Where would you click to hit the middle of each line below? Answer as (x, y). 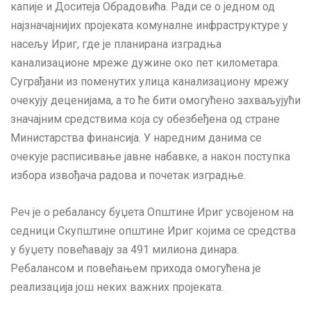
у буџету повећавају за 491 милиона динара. (125, 250)
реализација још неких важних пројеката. (117, 287)
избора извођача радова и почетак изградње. (128, 175)
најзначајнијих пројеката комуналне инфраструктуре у (149, 25)
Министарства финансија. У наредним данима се (136, 137)
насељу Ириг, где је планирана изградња (116, 44)
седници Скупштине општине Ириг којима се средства (153, 231)
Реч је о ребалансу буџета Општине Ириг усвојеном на (152, 212)
